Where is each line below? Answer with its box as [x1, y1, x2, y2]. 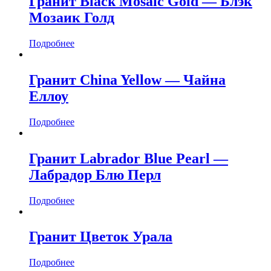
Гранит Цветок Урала [29, 229, 172, 245]
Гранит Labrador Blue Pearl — [29, 150, 228, 166]
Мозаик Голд [29, 10, 114, 26]
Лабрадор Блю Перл [29, 166, 161, 183]
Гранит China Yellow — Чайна [29, 71, 226, 88]
